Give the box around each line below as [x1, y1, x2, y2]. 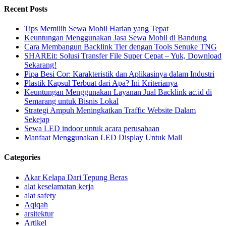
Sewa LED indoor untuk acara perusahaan [24, 124, 159, 133]
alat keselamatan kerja [24, 182, 94, 191]
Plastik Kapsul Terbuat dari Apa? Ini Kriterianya [24, 79, 178, 88]
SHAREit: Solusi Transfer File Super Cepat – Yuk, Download [24, 51, 221, 61]
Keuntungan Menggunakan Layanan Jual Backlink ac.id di [24, 88, 212, 97]
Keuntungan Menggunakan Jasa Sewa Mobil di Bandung [24, 33, 207, 42]
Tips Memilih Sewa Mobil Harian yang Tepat [24, 24, 168, 33]
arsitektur [24, 209, 53, 218]
